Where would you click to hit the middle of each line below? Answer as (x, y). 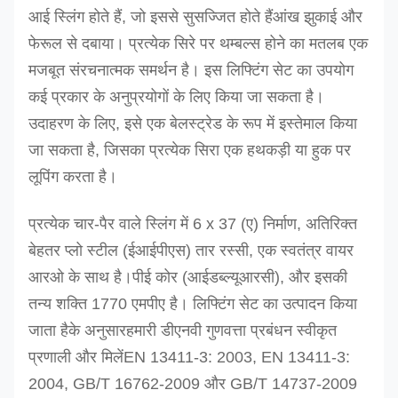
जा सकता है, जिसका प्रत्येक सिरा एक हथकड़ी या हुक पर (190, 150)
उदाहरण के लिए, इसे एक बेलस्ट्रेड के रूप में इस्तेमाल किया (193, 123)
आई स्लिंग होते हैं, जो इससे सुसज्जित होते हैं (151, 17)
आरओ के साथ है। (80, 277)
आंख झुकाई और (318, 17)
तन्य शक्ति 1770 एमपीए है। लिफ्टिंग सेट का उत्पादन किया (193, 304)
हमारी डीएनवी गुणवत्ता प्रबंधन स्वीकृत (231, 330)
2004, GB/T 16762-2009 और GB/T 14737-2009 (193, 384)
